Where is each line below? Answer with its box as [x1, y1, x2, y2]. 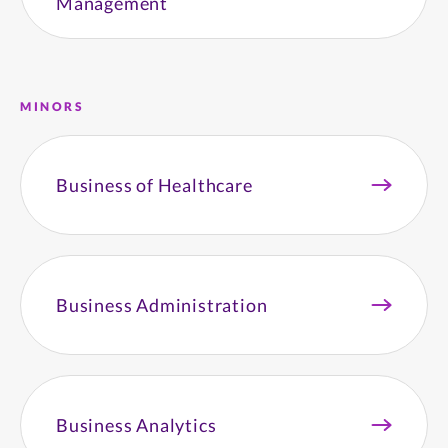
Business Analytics [56, 414, 217, 436]
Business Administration [56, 294, 268, 316]
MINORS [20, 99, 85, 114]
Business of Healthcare [56, 174, 253, 196]
